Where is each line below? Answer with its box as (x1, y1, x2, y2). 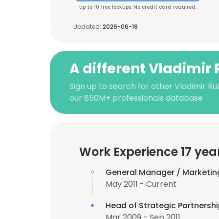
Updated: (73, 22, 103, 31)
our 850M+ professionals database (69, 92, 203, 104)
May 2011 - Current (106, 178, 176, 190)
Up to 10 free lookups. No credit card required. (79, 3, 197, 11)
